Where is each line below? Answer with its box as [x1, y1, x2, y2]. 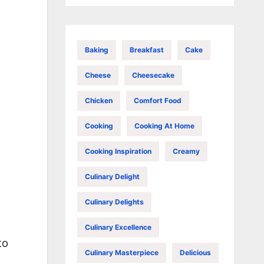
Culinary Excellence [84, 222, 151, 232]
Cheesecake [131, 70, 174, 80]
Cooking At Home [134, 121, 194, 130]
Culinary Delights [84, 197, 144, 206]
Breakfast [129, 45, 164, 54]
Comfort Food [133, 95, 181, 105]
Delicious [179, 247, 211, 257]
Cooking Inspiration [84, 146, 151, 156]
